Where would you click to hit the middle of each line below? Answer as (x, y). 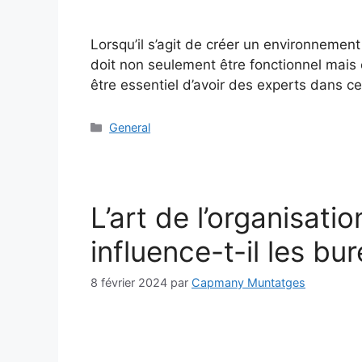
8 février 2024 (129, 283)
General (130, 128)
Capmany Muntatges (248, 283)
